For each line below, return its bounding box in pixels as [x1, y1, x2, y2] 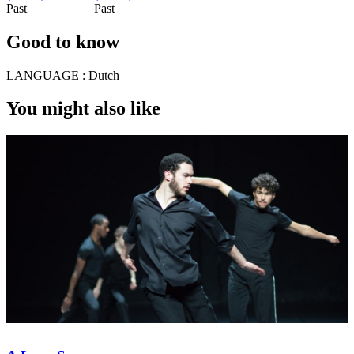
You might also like [6, 98, 160, 119]
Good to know [6, 31, 119, 52]
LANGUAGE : [6, 68, 85, 82]
